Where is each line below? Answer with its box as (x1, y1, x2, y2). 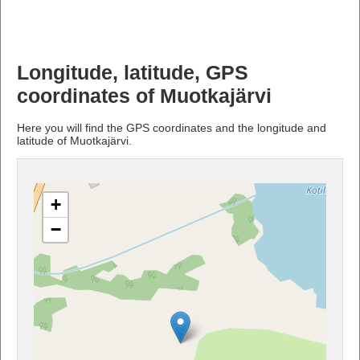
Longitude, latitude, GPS (17, 61, 248, 84)
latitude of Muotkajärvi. (17, 133, 132, 147)
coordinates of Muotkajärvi (17, 84, 272, 107)
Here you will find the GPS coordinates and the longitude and (17, 121, 326, 134)
